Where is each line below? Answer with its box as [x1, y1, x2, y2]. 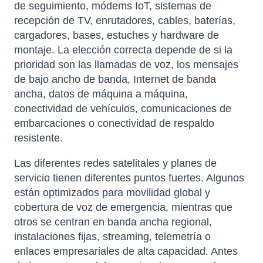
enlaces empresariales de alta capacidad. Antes [14, 245, 238, 258]
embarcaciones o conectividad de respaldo [14, 117, 214, 130]
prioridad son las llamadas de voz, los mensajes [14, 59, 238, 71]
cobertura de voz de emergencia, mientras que [14, 201, 232, 214]
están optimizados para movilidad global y [14, 187, 210, 199]
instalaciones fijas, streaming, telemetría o [14, 231, 211, 243]
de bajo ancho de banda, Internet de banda [14, 73, 216, 86]
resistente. [14, 132, 63, 144]
